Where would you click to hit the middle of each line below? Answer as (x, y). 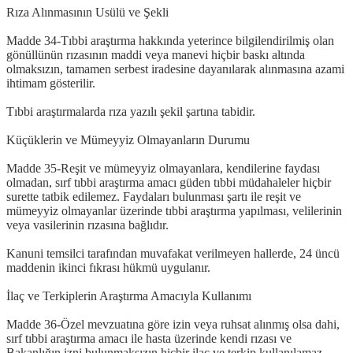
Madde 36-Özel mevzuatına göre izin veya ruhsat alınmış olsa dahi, (173, 324)
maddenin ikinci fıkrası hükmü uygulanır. (108, 267)
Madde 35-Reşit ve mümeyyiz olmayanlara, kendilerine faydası (163, 168)
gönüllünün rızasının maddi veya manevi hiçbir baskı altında (156, 54)
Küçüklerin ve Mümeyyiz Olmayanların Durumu (128, 139)
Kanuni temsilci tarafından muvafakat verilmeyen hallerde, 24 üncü (173, 253)
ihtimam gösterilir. (51, 83)
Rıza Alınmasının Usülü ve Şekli (87, 12)
